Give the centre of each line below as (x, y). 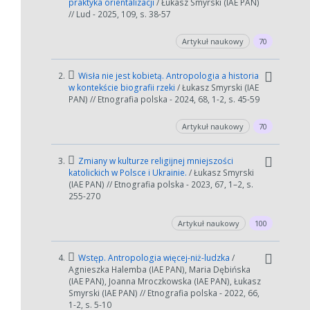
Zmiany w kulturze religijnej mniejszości (155, 161)
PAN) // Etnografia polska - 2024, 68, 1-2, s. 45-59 (164, 99)
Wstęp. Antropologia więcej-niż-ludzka (154, 258)
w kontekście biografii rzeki (123, 88)
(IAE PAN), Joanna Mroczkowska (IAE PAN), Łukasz (165, 281)
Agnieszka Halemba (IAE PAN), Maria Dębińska (159, 270)
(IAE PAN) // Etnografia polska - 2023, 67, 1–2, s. (161, 184)
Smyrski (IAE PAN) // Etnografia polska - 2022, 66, (164, 293)
